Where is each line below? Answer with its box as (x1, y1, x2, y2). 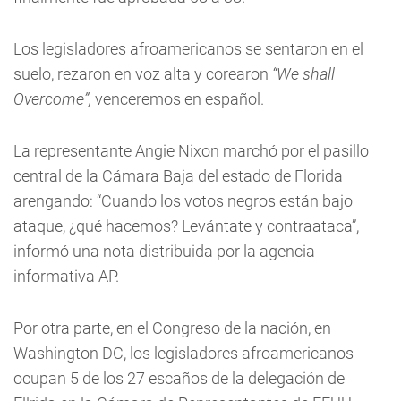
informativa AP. (13, 266, 119, 286)
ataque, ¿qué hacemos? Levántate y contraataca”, (13, 216, 359, 235)
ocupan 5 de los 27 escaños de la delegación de (13, 368, 345, 388)
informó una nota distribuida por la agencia (13, 241, 315, 260)
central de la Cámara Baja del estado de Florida (13, 166, 343, 185)
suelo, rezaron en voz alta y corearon (13, 64, 272, 83)
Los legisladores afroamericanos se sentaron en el (13, 38, 363, 58)
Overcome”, (13, 89, 95, 108)
